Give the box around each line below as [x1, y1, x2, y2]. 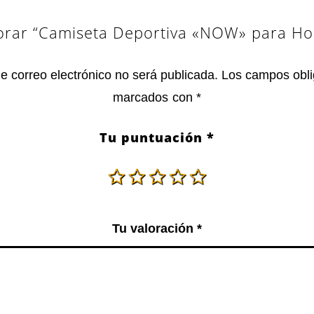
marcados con [113, 90, 196, 104]
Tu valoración [111, 221, 198, 235]
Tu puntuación [100, 128, 207, 146]
